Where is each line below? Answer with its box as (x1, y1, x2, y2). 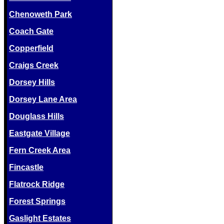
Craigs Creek (9, 61, 58, 69)
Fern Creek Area (9, 146, 70, 154)
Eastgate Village (9, 129, 70, 137)
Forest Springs (9, 197, 65, 205)
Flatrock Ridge (9, 180, 64, 188)
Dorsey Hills (9, 78, 55, 86)
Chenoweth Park (9, 10, 72, 18)
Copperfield (9, 44, 53, 52)
